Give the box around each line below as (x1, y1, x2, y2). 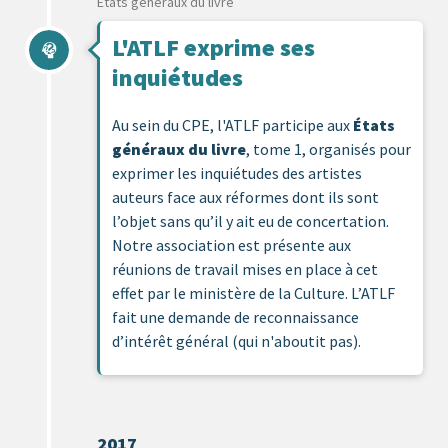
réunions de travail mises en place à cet (112, 258, 378, 279)
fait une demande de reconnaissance (112, 306, 359, 327)
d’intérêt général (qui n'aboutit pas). (112, 330, 361, 351)
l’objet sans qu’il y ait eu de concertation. (112, 210, 389, 231)
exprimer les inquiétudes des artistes (112, 162, 362, 183)
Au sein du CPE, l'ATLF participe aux (112, 114, 353, 135)
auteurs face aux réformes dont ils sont (112, 186, 379, 207)
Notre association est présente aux (112, 234, 351, 255)
